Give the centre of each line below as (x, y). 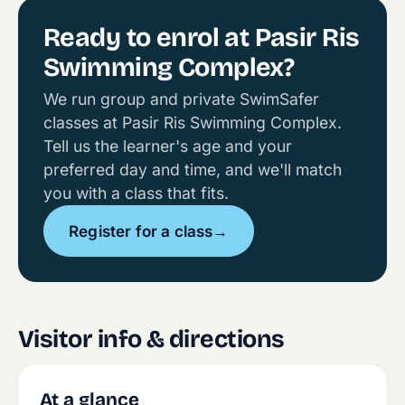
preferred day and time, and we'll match (193, 170)
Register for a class (141, 231)
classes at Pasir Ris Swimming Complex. (193, 122)
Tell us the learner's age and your (168, 146)
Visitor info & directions (151, 339)
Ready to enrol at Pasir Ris (202, 38)
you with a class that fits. (136, 193)
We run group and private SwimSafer (181, 99)
